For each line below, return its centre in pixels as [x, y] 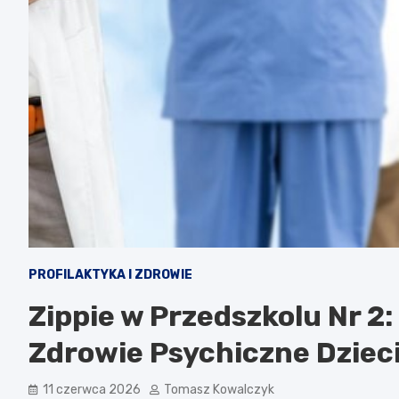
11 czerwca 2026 [92, 389]
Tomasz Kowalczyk [219, 389]
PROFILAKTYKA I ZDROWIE [110, 274]
